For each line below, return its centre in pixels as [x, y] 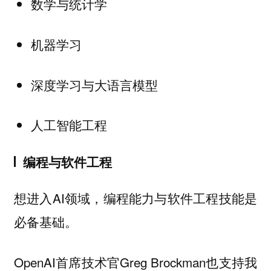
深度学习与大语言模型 [94, 84]
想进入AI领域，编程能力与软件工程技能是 [135, 198]
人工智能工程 [69, 125]
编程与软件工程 [67, 162]
